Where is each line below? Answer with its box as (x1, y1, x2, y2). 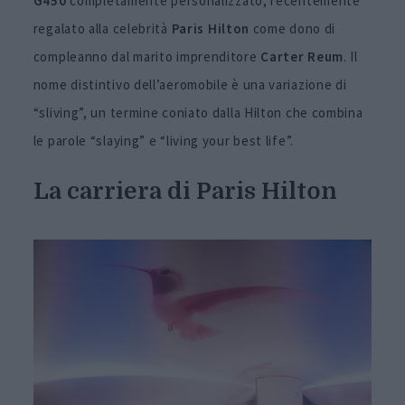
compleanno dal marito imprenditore (33, 48, 258, 66)
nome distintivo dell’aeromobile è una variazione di (33, 76, 347, 94)
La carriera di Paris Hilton (33, 177, 337, 204)
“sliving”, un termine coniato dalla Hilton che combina (33, 104, 363, 122)
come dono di (250, 20, 336, 38)
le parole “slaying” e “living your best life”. (33, 132, 294, 150)
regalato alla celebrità (33, 20, 172, 38)
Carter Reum (257, 48, 344, 66)
